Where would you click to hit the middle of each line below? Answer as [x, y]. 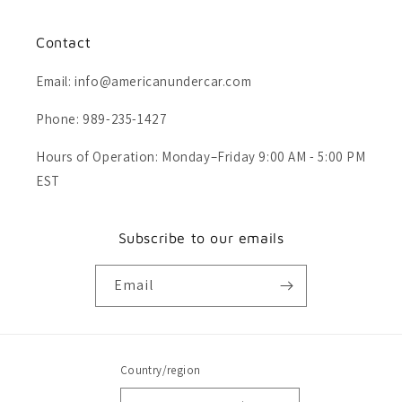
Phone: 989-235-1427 [102, 119]
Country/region [160, 371]
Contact [64, 43]
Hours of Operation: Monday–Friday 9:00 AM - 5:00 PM [201, 157]
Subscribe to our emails [201, 238]
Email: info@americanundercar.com [144, 82]
